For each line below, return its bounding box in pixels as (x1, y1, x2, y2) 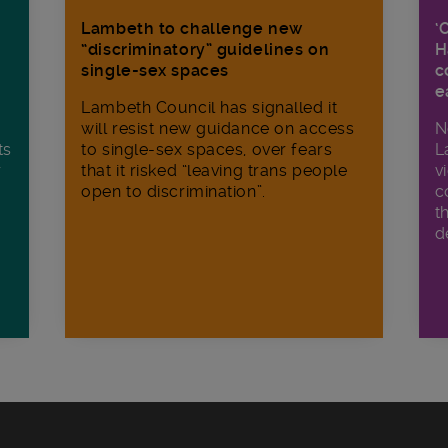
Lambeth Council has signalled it (81, 98, 338, 118)
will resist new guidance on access (81, 119, 355, 139)
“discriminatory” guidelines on (81, 40, 330, 60)
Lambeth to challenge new (81, 19, 303, 39)
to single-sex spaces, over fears (81, 140, 333, 160)
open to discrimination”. (81, 182, 266, 202)
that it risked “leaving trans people (81, 161, 348, 181)
